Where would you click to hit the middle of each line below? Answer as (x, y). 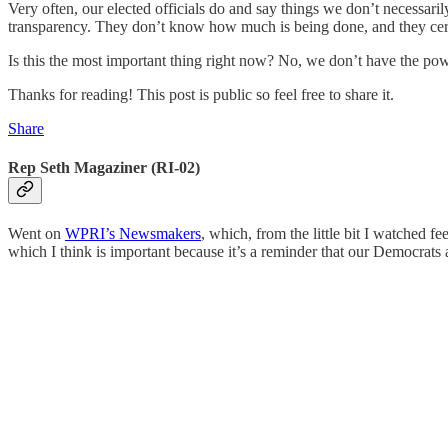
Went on (36, 234)
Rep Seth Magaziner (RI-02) (104, 168)
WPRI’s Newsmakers (133, 234)
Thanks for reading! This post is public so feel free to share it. (201, 94)
